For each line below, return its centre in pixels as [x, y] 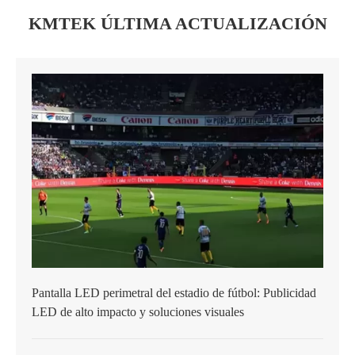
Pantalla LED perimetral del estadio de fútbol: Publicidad [174, 292]
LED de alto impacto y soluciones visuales [138, 311]
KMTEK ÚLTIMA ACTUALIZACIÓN [177, 23]
